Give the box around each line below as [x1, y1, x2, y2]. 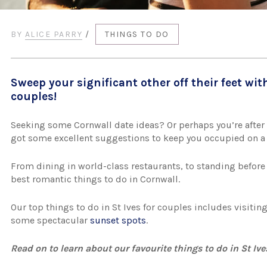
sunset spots [90, 215, 147, 226]
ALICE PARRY [24, 29, 83, 39]
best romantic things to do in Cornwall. [11, 173, 181, 185]
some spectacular [11, 215, 91, 226]
